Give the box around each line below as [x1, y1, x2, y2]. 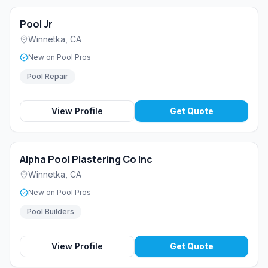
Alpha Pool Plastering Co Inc [20, 153, 153, 166]
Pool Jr [20, 17, 53, 31]
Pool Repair [27, 72, 68, 81]
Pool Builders [27, 207, 74, 217]
